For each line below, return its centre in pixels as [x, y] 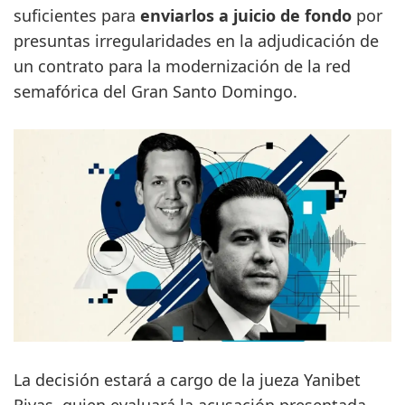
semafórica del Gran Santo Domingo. [155, 91]
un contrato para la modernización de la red [182, 66]
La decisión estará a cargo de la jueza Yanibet [187, 380]
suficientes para [77, 15]
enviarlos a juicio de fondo [246, 15]
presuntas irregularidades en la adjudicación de [196, 41]
